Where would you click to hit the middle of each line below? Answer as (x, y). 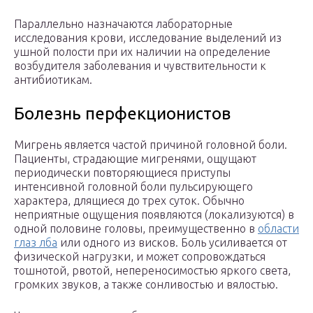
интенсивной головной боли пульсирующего (133, 187)
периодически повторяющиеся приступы (122, 173)
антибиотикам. (53, 80)
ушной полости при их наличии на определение (142, 52)
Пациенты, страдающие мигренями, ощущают (135, 159)
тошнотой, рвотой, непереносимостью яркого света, (152, 271)
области (278, 229)
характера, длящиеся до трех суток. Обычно (129, 201)
